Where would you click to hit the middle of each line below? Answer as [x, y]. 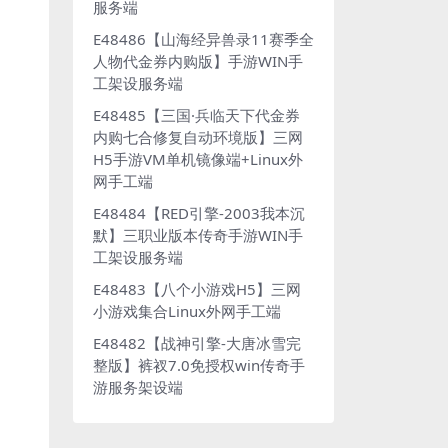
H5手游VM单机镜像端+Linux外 [198, 159]
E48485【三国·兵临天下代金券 [196, 115]
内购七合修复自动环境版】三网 [198, 137]
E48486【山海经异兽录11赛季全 [203, 39]
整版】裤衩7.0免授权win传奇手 [199, 365]
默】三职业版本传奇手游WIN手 [198, 235]
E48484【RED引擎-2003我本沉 [199, 213]
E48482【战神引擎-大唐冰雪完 [197, 343]
